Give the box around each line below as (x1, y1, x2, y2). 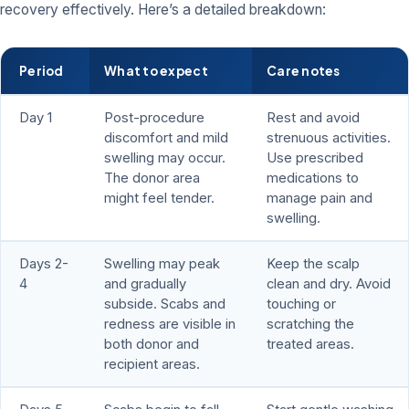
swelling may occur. (104, 150, 225, 167)
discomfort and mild (104, 130, 228, 147)
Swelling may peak (104, 256, 220, 273)
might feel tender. (104, 190, 215, 207)
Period (19, 63, 64, 79)
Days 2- (19, 256, 68, 273)
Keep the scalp (267, 256, 360, 273)
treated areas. (267, 336, 354, 353)
